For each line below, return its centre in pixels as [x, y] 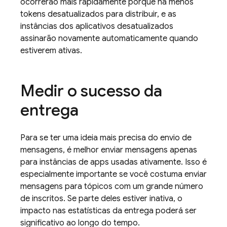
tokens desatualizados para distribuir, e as [98, 14]
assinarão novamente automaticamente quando [109, 39]
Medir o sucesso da [91, 91]
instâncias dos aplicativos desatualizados [97, 26]
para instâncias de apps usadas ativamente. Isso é [113, 162]
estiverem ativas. [51, 51]
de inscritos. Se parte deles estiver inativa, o [101, 199]
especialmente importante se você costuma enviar [113, 174]
